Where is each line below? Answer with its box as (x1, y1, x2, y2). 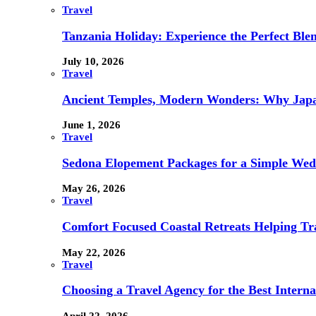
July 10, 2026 (62, 56, 124, 68)
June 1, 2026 (62, 119, 121, 131)
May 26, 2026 (62, 183, 126, 195)
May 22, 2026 (62, 246, 126, 258)
